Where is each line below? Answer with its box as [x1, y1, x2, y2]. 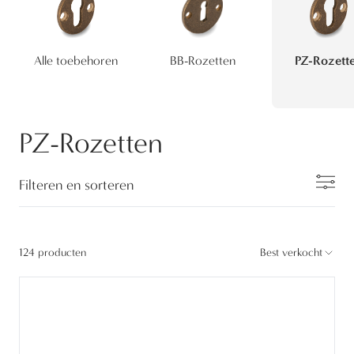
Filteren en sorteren [19, 177, 134, 194]
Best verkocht [260, 246, 322, 260]
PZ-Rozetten [19, 126, 163, 160]
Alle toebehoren [34, 53, 118, 69]
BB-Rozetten [169, 53, 235, 69]
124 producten [19, 246, 86, 260]
